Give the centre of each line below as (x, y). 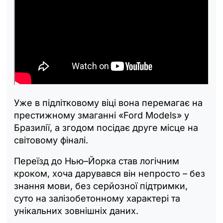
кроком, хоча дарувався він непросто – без (110, 173)
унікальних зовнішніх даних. (76, 211)
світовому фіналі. (51, 140)
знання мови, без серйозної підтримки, (101, 186)
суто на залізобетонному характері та (97, 198)
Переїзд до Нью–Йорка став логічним (97, 161)
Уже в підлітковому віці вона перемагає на (108, 103)
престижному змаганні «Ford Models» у (102, 115)
